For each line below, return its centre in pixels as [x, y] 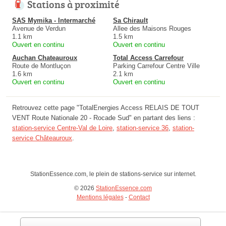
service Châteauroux [42, 138]
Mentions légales [100, 197]
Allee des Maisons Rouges [152, 29]
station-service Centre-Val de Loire [62, 128]
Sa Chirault [130, 21]
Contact [139, 197]
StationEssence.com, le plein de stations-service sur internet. [113, 174]
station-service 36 [143, 128]
